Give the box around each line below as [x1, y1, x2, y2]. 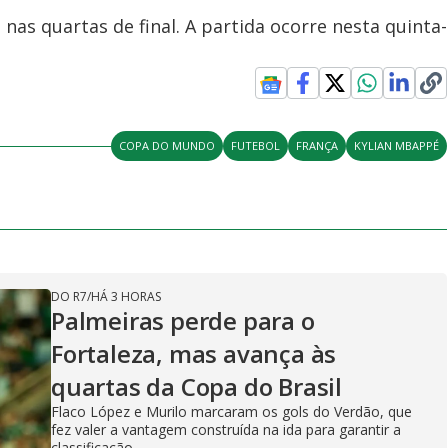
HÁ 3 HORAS [91, 288, 161, 306]
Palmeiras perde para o [51, 304, 315, 338]
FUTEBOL [231, 138, 281, 154]
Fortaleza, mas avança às [51, 337, 337, 371]
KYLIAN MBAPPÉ [354, 138, 440, 154]
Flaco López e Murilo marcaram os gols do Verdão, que [51, 402, 412, 422]
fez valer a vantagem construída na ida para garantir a [51, 420, 401, 440]
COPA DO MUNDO [119, 138, 216, 154]
